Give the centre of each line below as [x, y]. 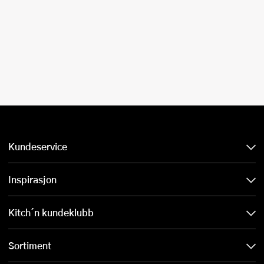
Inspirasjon [32, 180]
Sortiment [30, 246]
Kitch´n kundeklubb [51, 213]
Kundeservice [38, 147]
